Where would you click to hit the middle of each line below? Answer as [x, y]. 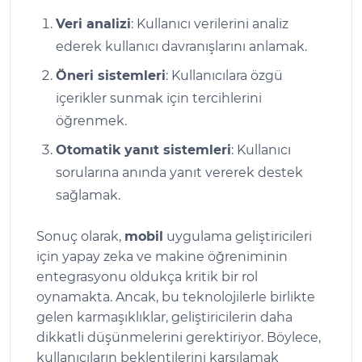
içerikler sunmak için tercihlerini [159, 98]
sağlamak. [88, 195]
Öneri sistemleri [111, 75]
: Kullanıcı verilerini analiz [210, 23]
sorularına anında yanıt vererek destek [179, 172]
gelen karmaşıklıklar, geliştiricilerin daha [164, 317]
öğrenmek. [91, 120]
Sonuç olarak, [80, 236]
